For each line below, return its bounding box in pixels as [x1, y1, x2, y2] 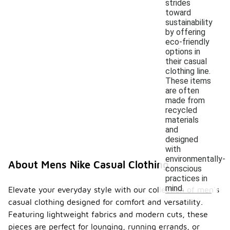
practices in [165, 173, 207, 183]
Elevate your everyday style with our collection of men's [8, 185, 219, 194]
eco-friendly [165, 36, 209, 47]
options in [165, 46, 200, 56]
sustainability [165, 17, 213, 27]
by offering [165, 27, 205, 37]
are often [165, 85, 199, 95]
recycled [165, 105, 197, 115]
